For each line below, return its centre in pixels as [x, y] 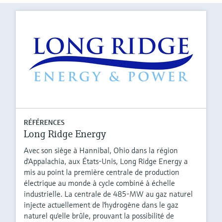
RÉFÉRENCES [44, 123]
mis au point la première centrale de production [102, 172]
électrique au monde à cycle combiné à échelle [99, 183]
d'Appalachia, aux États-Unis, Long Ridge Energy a [106, 161]
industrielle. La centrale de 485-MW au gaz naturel [108, 194]
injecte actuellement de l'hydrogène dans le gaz [101, 205]
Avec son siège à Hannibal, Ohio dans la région [101, 150]
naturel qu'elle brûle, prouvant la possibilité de [99, 216]
